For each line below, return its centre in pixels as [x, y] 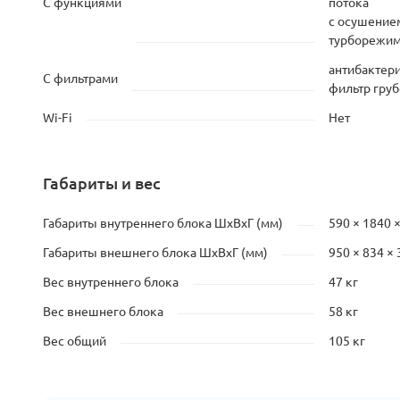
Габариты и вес [102, 183]
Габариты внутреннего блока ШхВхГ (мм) [163, 223]
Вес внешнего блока [103, 312]
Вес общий [75, 341]
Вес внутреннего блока [111, 282]
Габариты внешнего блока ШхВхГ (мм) [155, 253]
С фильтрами [80, 79]
